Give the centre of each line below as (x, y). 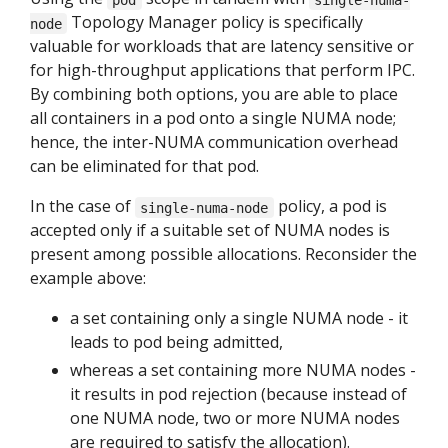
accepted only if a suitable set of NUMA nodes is (210, 230)
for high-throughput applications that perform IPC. (222, 70)
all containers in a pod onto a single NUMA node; (213, 118)
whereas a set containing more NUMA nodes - (243, 370)
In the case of (82, 206)
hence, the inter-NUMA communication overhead (214, 142)
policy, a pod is (330, 206)
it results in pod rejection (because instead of (238, 394)
